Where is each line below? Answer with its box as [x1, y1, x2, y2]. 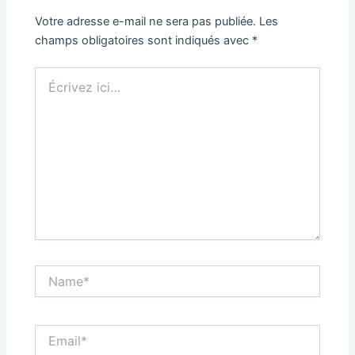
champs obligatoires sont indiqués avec [35, 32, 253, 48]
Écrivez [34, 67, 73, 81]
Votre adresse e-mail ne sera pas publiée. [35, 13, 257, 29]
